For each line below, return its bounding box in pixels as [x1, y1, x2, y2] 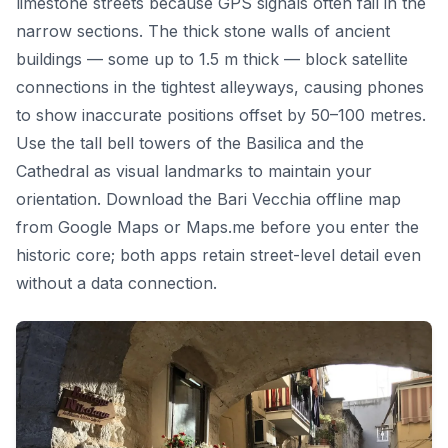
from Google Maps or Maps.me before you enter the [16, 217, 419, 238]
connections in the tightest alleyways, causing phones [16, 77, 424, 98]
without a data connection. [16, 273, 217, 294]
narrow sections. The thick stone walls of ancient [16, 21, 390, 42]
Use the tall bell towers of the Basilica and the [16, 133, 364, 154]
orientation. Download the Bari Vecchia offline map [16, 189, 401, 210]
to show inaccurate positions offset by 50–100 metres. [16, 105, 426, 126]
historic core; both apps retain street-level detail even [16, 245, 421, 266]
